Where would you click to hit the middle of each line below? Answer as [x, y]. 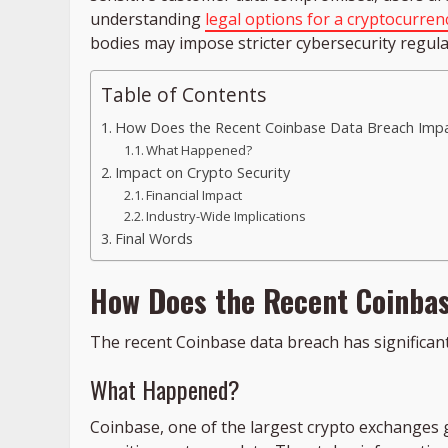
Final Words [155, 239]
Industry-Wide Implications [226, 216]
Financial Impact [194, 195]
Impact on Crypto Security [202, 173]
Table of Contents [183, 95]
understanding [147, 19]
